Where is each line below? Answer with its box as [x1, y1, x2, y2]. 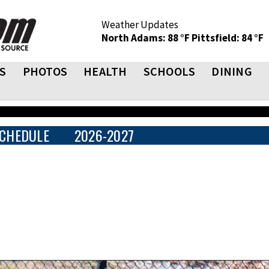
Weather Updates [101, 18, 178, 31]
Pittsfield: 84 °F [192, 31, 264, 44]
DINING [211, 64, 252, 79]
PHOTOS [22, 64, 67, 79]
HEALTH [83, 64, 127, 79]
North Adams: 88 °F [101, 31, 192, 44]
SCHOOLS [143, 64, 196, 79]
